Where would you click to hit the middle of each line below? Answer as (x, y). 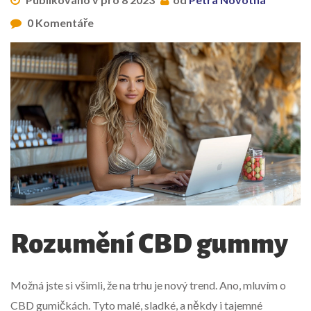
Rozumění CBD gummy (149, 244)
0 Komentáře (59, 23)
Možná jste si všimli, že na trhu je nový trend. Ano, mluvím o (148, 285)
